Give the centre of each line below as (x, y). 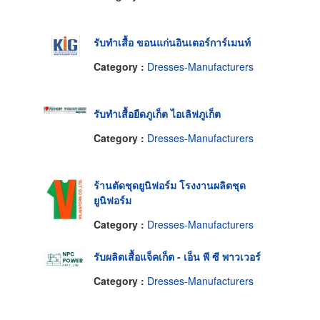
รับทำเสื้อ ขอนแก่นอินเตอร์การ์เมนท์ (172, 42)
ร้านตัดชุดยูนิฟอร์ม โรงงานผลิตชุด (170, 185)
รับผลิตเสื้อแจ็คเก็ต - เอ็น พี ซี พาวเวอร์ (177, 257)
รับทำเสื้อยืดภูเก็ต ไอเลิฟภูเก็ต (157, 114)
